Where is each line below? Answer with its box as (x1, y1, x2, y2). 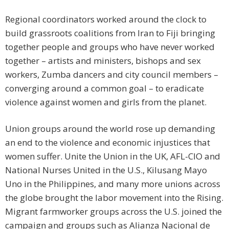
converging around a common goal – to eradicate (5, 82, 204, 95)
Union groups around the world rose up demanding (5, 123, 215, 135)
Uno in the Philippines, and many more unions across (5, 178, 220, 190)
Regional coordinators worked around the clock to (5, 13, 207, 26)
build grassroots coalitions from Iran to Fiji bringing (5, 27, 215, 39)
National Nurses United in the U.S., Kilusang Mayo (5, 164, 207, 176)
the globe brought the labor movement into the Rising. (5, 192, 223, 204)
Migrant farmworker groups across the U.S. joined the (5, 205, 222, 218)
